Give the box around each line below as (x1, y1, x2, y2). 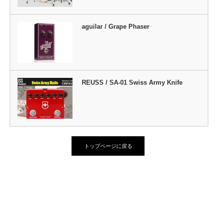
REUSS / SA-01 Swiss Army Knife (81, 78, 182, 86)
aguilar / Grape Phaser (81, 22, 149, 30)
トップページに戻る (84, 143, 132, 149)
